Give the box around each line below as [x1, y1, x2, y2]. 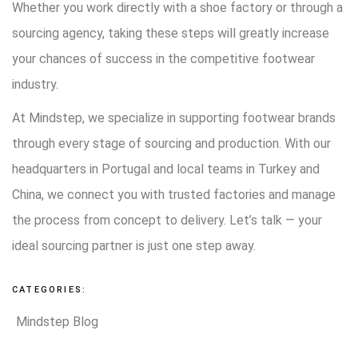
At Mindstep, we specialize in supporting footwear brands [12, 109, 336, 125]
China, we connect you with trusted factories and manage [12, 186, 336, 202]
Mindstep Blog [16, 313, 98, 329]
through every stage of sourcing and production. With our [12, 135, 331, 151]
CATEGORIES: [12, 284, 87, 295]
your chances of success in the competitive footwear [12, 50, 315, 66]
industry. [12, 76, 58, 92]
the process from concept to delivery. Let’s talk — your [12, 212, 322, 228]
